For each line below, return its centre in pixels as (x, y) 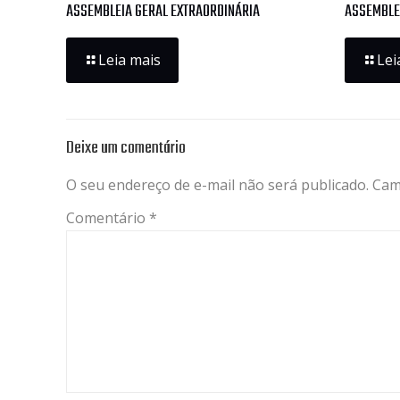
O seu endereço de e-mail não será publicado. (217, 184)
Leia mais (129, 59)
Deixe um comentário (126, 148)
